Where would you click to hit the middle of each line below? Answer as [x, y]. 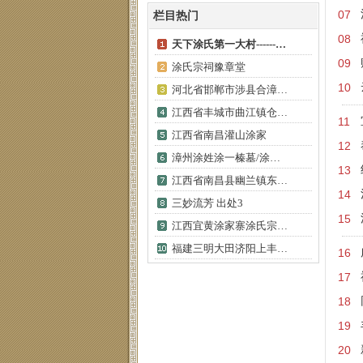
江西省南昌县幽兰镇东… [230, 180]
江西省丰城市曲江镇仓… [230, 112]
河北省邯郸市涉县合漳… [230, 90]
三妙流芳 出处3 [207, 203]
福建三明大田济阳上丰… [230, 248]
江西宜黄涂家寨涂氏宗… [230, 226]
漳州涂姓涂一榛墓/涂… [226, 158]
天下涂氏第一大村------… [229, 44]
